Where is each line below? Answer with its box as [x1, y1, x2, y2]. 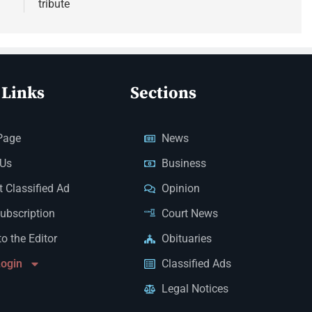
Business [162, 156, 206, 170]
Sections [130, 82, 196, 104]
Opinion [162, 181, 200, 195]
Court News [162, 206, 218, 220]
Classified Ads [162, 256, 231, 270]
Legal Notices [162, 281, 228, 295]
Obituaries [162, 231, 212, 245]
